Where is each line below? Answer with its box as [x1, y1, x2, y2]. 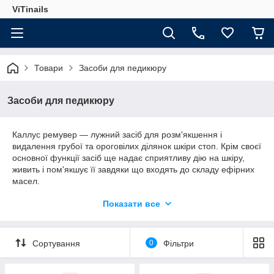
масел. [12, 176, 40, 186]
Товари [34, 63, 63, 73]
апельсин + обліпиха [33, 209, 116, 219]
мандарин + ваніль [33, 259, 108, 268]
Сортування [32, 238, 80, 248]
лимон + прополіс [33, 242, 104, 252]
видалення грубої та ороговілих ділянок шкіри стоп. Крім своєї [12, 141, 261, 151]
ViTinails [12, 4, 48, 14]
